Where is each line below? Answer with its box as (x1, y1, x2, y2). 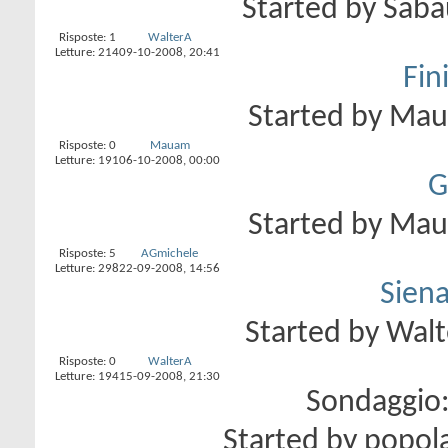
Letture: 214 (55, 46, 119, 59)
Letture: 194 (55, 370, 119, 383)
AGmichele (141, 247, 198, 260)
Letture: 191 (55, 154, 119, 167)
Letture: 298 (55, 262, 119, 275)
